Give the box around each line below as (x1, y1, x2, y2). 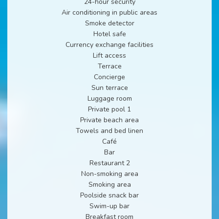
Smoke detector (85, 18, 134, 28)
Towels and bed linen (76, 126, 143, 135)
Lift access (93, 50, 126, 60)
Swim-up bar (89, 201, 130, 211)
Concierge (94, 72, 125, 82)
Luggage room (87, 93, 132, 103)
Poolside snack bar (80, 190, 139, 200)
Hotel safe (93, 29, 126, 39)
